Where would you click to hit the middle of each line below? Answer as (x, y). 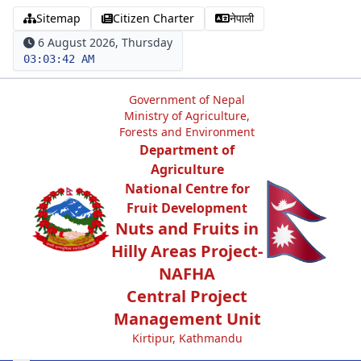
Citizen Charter (154, 18)
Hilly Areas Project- (187, 251)
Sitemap (58, 18)
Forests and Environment (187, 132)
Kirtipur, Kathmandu (187, 338)
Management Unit (187, 319)
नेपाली (242, 18)
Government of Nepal (187, 100)
